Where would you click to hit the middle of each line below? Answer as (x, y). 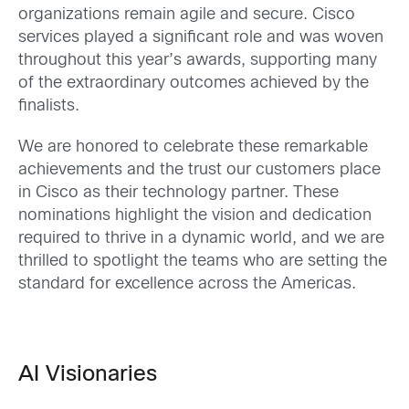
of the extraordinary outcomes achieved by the (194, 83)
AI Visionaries (88, 375)
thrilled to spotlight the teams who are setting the (203, 261)
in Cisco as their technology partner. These (178, 193)
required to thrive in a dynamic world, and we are (201, 238)
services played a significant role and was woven (201, 37)
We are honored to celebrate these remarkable (193, 147)
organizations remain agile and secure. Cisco (187, 15)
